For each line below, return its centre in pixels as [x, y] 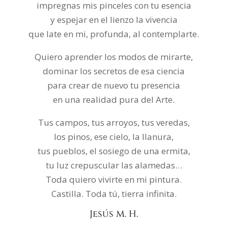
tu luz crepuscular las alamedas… [114, 165]
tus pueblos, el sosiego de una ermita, [114, 151]
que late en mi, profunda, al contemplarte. [114, 34]
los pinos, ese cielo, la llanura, [114, 137]
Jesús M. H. [114, 214]
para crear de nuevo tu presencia [114, 85]
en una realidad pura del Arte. [114, 99]
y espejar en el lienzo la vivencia [114, 20]
